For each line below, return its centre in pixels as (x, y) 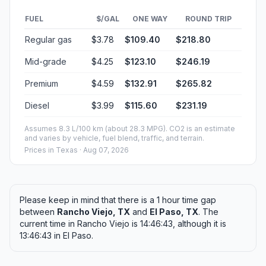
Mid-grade (46, 62)
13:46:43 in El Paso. (56, 236)
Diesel (37, 106)
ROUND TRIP (208, 19)
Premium (42, 84)
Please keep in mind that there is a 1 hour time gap (118, 200)
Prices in (40, 150)
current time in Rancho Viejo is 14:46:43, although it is (123, 224)
